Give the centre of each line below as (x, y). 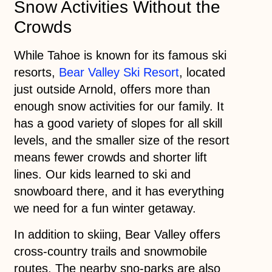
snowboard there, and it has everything (119, 192)
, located (202, 73)
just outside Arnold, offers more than (112, 90)
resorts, (36, 73)
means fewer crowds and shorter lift (110, 158)
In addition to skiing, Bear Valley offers (117, 234)
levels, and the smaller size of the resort (121, 141)
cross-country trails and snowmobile (110, 251)
